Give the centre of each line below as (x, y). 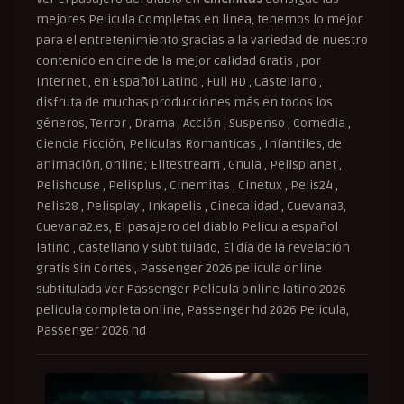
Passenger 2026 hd (91, 330)
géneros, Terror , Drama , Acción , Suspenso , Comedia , (193, 123)
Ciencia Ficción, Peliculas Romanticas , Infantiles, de (189, 143)
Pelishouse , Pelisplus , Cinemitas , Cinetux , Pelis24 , (187, 185)
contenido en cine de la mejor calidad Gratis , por (179, 60)
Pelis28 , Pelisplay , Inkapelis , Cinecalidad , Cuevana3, (191, 206)
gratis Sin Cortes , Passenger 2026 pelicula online (179, 268)
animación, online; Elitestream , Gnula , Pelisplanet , (189, 164)
